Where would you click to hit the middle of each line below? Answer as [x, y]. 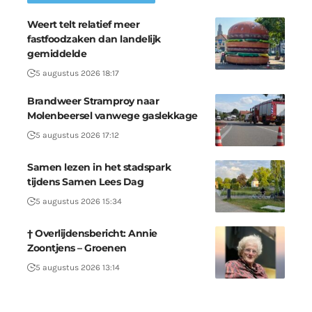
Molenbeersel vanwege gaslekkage [112, 116]
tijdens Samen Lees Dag [85, 182]
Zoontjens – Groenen [77, 248]
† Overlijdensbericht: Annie [92, 234]
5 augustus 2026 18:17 [77, 73]
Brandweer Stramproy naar [93, 101]
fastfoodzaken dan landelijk [94, 39]
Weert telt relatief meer [83, 25]
